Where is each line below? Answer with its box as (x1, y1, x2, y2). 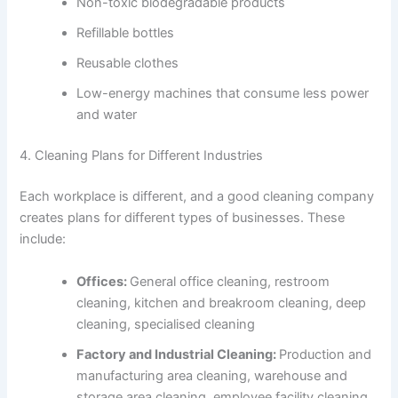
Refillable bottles (76, 25, 175, 42)
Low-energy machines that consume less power (76, 85, 370, 102)
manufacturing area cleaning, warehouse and (76, 367, 348, 384)
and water (76, 107, 138, 123)
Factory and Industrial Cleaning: (76, 346, 280, 362)
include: (20, 231, 67, 248)
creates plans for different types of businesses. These (20, 210, 346, 227)
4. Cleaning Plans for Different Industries (20, 147, 264, 164)
